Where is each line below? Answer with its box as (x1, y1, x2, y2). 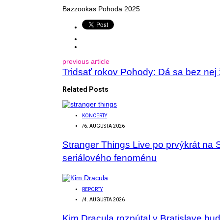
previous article (62, 57, 110, 65)
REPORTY (82, 186, 103, 192)
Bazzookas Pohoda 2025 (62, 4, 140, 13)
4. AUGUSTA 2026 (84, 196, 125, 202)
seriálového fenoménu (62, 152, 157, 163)
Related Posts (62, 85, 109, 93)
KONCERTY (82, 112, 107, 118)
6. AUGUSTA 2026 (84, 123, 125, 129)
